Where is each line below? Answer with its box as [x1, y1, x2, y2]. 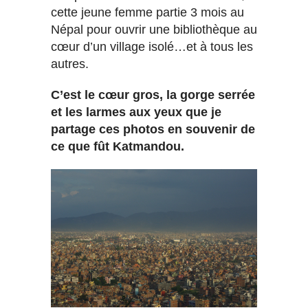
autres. [51, 56, 89, 71]
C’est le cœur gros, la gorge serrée [51, 87, 255, 102]
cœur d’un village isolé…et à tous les [51, 39, 253, 54]
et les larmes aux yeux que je [51, 104, 221, 119]
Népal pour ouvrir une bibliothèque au [51, 22, 257, 36]
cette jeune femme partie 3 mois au [51, 5, 244, 19]
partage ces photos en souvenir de [51, 122, 255, 136]
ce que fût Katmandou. [51, 139, 184, 153]
